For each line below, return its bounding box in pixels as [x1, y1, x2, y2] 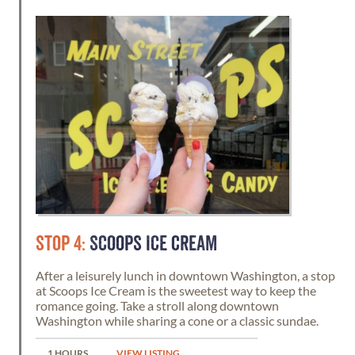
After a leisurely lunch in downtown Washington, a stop [36, 268, 335, 283]
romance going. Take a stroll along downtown [36, 298, 279, 313]
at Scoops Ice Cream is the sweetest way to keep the [36, 283, 316, 298]
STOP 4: [36, 234, 86, 254]
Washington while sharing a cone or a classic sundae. [36, 313, 319, 328]
